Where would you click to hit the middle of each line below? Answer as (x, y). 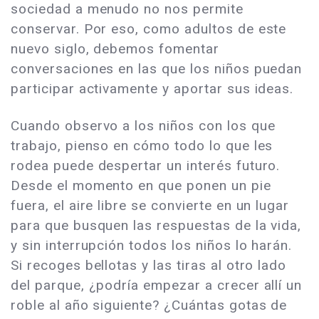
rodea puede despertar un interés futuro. (146, 165)
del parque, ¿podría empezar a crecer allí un (157, 285)
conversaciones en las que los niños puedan (157, 68)
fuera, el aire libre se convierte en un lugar (150, 205)
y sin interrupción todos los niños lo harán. (152, 245)
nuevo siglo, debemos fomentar (115, 48)
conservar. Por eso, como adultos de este (149, 28)
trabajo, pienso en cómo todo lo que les (142, 145)
